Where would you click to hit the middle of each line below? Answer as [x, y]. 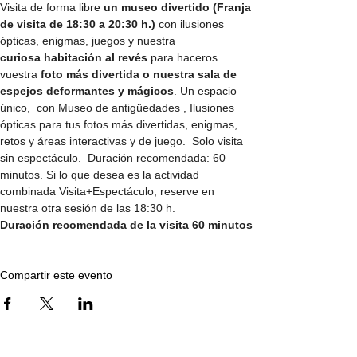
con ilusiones [191, 24]
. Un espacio [207, 91]
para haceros [184, 58]
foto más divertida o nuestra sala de [140, 75]
